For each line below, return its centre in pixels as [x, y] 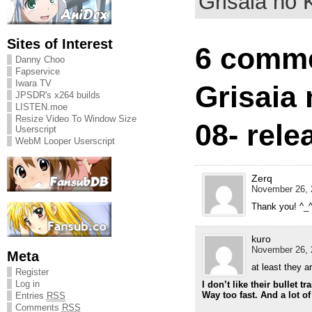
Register [32, 272]
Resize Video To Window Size [76, 119]
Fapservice [37, 71]
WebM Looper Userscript [65, 141]
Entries [31, 296]
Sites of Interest [60, 44]
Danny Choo [40, 60]
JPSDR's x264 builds [57, 95]
